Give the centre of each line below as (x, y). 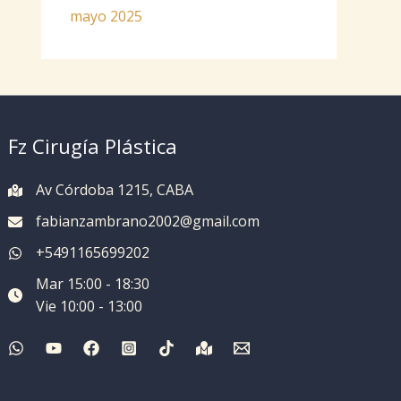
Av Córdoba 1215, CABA (115, 190)
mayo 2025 (106, 16)
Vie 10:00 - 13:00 (90, 307)
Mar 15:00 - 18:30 (93, 284)
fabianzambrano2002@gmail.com (148, 222)
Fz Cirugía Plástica (93, 145)
